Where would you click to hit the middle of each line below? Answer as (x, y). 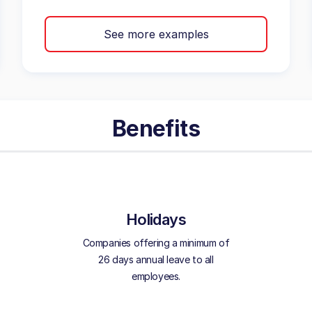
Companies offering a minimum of (156, 243)
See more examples (156, 34)
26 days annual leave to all (156, 259)
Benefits (156, 128)
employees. (156, 276)
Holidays (156, 219)
